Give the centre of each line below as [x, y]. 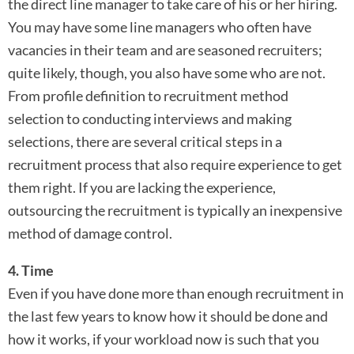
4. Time [31, 271]
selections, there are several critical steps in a [145, 141]
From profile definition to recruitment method [148, 95]
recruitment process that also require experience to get [175, 164]
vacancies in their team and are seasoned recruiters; [165, 49]
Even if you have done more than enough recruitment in [176, 294]
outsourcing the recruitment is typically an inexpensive [175, 210]
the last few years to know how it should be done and [168, 316]
